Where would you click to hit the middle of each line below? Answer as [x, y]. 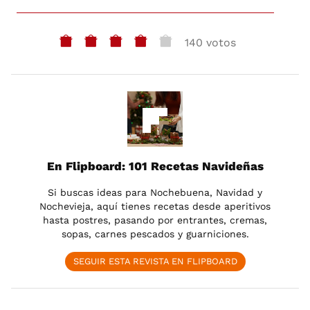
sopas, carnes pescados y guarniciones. [155, 234]
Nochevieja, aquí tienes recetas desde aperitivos [155, 207]
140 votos [210, 42]
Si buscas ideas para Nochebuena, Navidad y [155, 193]
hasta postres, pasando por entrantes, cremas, [155, 220]
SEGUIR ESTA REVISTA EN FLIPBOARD [155, 262]
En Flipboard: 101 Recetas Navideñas [155, 166]
